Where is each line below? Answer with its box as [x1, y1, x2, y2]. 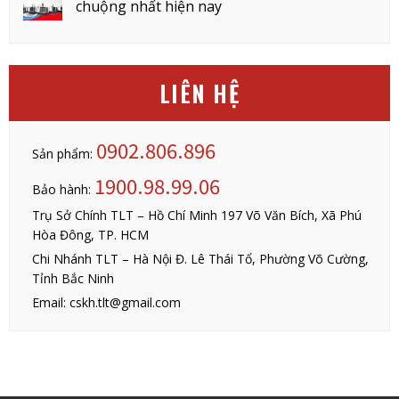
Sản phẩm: [31, 144, 96, 162]
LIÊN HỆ [159, 75, 240, 110]
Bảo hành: [31, 180, 94, 198]
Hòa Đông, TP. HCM [31, 225, 149, 243]
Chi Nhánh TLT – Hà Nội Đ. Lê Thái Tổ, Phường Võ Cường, [31, 249, 369, 267]
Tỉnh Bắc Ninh [31, 269, 114, 287]
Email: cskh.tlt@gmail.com [31, 293, 181, 311]
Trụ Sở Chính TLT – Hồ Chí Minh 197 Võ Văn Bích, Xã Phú [31, 206, 362, 224]
